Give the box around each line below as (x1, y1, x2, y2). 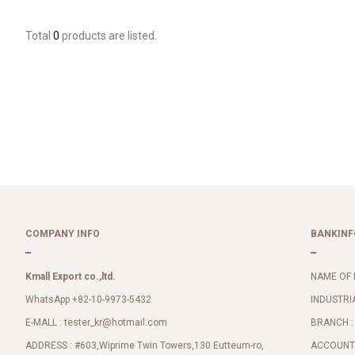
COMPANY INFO (25, 228, 100, 239)
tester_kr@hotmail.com (64, 317, 167, 329)
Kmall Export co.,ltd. (25, 271, 116, 282)
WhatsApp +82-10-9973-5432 (25, 294, 151, 305)
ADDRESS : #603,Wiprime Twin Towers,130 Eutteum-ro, (25, 340, 264, 351)
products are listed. (59, 29, 157, 42)
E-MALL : (25, 317, 64, 328)
